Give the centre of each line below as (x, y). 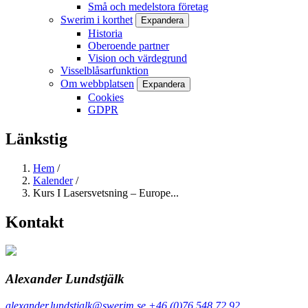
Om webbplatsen (97, 83)
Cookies (106, 97)
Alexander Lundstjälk (65, 279)
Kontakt (35, 222)
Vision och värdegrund (137, 58)
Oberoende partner (129, 45)
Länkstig (36, 139)
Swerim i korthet (97, 19)
